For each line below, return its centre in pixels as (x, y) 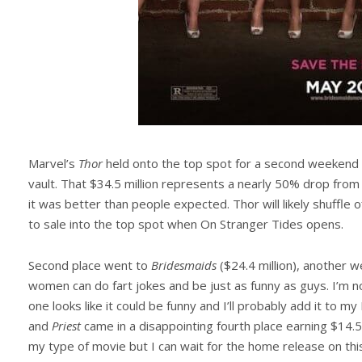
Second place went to (90, 265)
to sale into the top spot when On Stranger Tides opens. (186, 224)
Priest (66, 326)
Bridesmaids (184, 265)
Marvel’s (53, 163)
